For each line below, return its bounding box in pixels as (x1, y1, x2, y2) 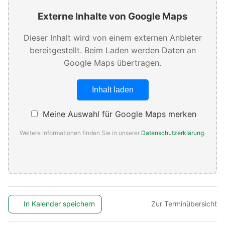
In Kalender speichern (24, 199, 95, 208)
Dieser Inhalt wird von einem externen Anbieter (23, 33, 202, 43)
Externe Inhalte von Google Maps (37, 11, 188, 23)
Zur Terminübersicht (151, 199, 217, 208)
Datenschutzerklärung (141, 129, 204, 137)
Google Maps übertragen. (64, 58, 161, 68)
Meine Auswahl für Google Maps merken (40, 109, 196, 120)
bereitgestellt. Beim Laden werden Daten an (29, 45, 196, 56)
